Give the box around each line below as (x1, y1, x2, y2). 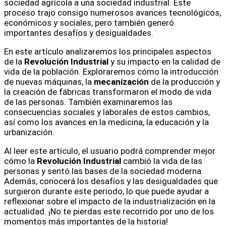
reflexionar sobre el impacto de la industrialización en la (4, 196, 215, 206)
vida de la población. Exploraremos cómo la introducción (4, 66, 218, 77)
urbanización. (4, 127, 54, 137)
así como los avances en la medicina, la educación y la (4, 117, 209, 127)
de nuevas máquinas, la (4, 76, 94, 87)
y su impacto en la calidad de (108, 56, 220, 67)
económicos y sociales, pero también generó (4, 17, 174, 28)
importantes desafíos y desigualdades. (4, 27, 153, 38)
